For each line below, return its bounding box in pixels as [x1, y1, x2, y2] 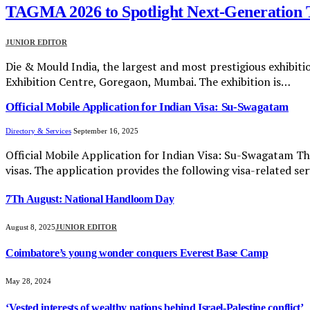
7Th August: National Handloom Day [6, 192, 174, 205]
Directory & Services [6, 127, 71, 136]
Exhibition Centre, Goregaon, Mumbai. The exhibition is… [6, 74, 291, 90]
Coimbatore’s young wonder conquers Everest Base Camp [6, 247, 268, 259]
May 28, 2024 [6, 277, 51, 286]
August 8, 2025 [6, 222, 55, 231]
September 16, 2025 [73, 127, 138, 136]
